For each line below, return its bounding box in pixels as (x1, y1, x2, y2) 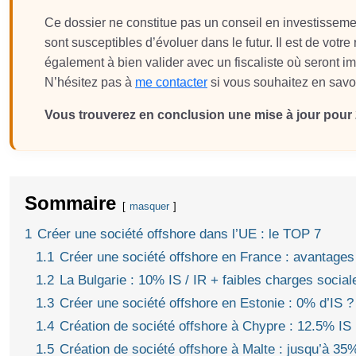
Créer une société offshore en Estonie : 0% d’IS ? (60, 295, 354, 311)
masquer (130, 199, 169, 212)
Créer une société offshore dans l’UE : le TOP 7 (37, 226, 321, 242)
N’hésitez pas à (44, 75, 135, 89)
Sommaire (25, 192, 116, 214)
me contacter (135, 75, 207, 89)
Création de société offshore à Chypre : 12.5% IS (60, 318, 351, 334)
